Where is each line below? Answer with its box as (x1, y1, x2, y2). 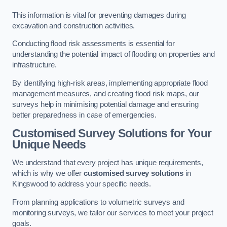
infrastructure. (12, 61, 57, 69)
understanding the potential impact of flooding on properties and (12, 50, 215, 59)
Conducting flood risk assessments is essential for (12, 40, 175, 48)
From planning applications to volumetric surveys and (12, 198, 184, 206)
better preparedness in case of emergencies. (12, 110, 157, 119)
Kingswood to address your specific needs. (12, 179, 152, 188)
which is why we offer (12, 169, 84, 177)
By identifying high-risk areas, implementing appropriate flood (12, 79, 208, 87)
